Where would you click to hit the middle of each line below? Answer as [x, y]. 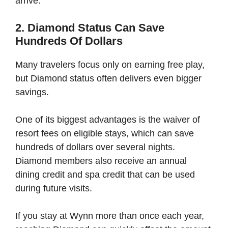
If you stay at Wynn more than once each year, [110, 216]
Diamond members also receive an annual [101, 161]
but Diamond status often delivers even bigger [108, 78]
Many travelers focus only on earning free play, [110, 64]
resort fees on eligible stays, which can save [105, 133]
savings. [32, 92]
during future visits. [54, 188]
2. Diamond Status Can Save [90, 27]
